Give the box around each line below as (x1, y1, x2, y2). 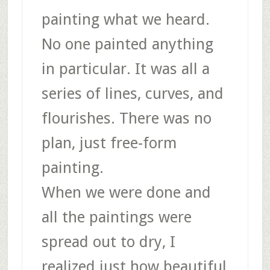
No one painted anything (41, 34, 213, 53)
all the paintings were (41, 207, 192, 226)
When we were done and (41, 183, 211, 201)
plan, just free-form (41, 133, 177, 152)
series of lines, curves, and (41, 84, 224, 102)
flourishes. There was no (41, 108, 212, 127)
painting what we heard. (41, 10, 210, 28)
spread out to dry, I (41, 232, 175, 251)
